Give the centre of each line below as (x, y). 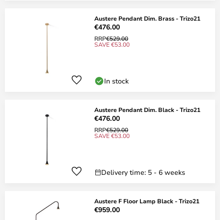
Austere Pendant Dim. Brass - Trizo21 (147, 18)
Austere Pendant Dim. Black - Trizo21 (147, 110)
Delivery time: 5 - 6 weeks (143, 172)
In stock (116, 81)
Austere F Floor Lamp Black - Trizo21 (147, 201)
